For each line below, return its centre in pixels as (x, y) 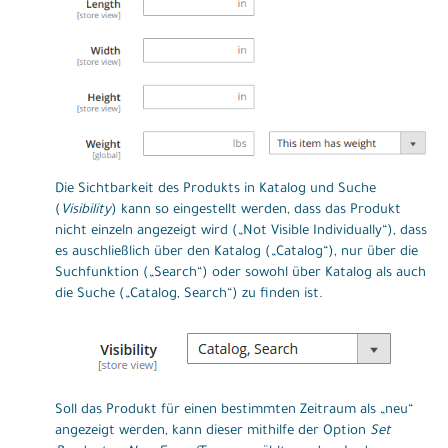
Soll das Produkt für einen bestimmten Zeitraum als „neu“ (234, 411)
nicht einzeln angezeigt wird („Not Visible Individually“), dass (241, 232)
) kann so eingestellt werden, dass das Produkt (256, 211)
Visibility (86, 211)
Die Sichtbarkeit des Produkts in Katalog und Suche (215, 190)
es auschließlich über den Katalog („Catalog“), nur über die (236, 253)
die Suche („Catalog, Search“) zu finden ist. (189, 295)
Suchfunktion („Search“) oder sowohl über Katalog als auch (240, 274)
